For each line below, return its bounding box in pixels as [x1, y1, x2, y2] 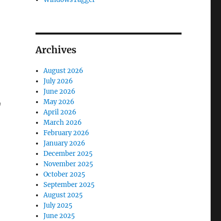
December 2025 [43, 149, 93, 158]
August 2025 [43, 191, 83, 200]
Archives [35, 44, 76, 56]
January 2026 [43, 139, 86, 148]
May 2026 [43, 98, 75, 107]
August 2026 [43, 67, 84, 75]
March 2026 [43, 118, 82, 127]
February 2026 [43, 129, 90, 138]
